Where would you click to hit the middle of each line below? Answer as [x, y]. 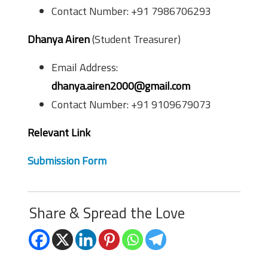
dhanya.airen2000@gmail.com [121, 86]
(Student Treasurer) [135, 39]
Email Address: [85, 67]
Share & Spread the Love [107, 213]
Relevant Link [59, 133]
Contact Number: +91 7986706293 [131, 11]
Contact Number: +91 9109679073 [131, 104]
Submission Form [67, 161]
